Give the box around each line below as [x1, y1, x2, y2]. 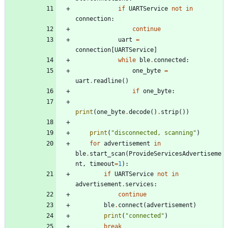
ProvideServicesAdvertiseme [129, 150, 221, 158]
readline [93, 77, 122, 85]
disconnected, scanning [115, 129, 193, 137]
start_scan [90, 150, 125, 158]
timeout [90, 160, 115, 168]
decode [129, 108, 150, 116]
